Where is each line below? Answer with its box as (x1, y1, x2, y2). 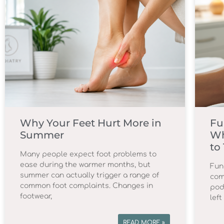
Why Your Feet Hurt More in (20, 117, 161, 129)
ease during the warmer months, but (20, 161, 150, 169)
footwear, (20, 192, 52, 200)
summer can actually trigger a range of (20, 171, 159, 179)
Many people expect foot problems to (20, 150, 156, 158)
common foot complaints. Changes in (20, 182, 153, 190)
